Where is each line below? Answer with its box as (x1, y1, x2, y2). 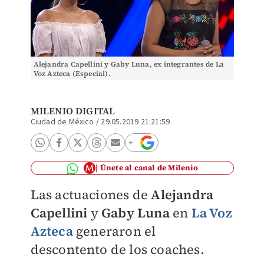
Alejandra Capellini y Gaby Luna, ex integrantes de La (33, 60, 225, 69)
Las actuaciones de (30, 186, 151, 203)
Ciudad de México (30, 116, 94, 128)
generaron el (72, 222, 156, 240)
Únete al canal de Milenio (100, 163, 198, 173)
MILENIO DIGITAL (30, 104, 115, 117)
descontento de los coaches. (30, 240, 204, 258)
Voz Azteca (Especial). (33, 69, 111, 78)
